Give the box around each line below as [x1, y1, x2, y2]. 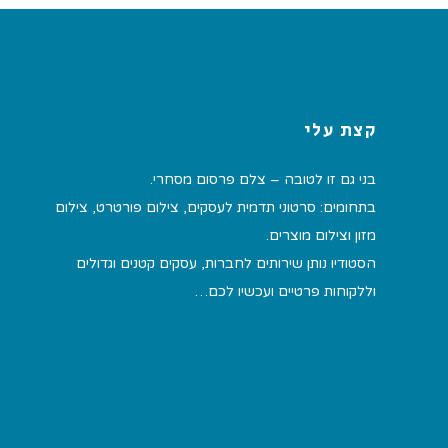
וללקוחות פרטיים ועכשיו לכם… [195, 283, 376, 301]
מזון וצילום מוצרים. [266, 227, 376, 245]
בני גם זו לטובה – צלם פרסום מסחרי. [150, 171, 376, 189]
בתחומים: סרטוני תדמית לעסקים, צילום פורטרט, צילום [55, 199, 376, 217]
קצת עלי [303, 118, 376, 145]
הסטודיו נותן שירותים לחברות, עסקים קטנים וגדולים [76, 255, 376, 273]
